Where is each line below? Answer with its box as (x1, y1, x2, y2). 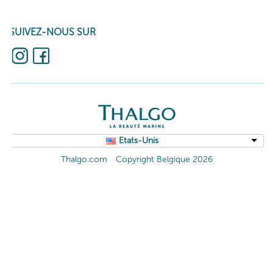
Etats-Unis (118, 135, 158, 146)
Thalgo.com (60, 154, 107, 165)
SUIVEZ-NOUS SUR (9, 26, 96, 38)
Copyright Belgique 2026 (115, 154, 213, 165)
